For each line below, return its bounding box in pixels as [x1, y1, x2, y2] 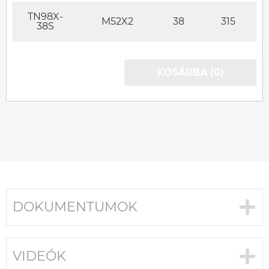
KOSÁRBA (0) [157, 67, 224, 79]
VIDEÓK [13, 248, 66, 265]
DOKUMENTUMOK [13, 199, 138, 216]
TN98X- [28, 11, 63, 23]
